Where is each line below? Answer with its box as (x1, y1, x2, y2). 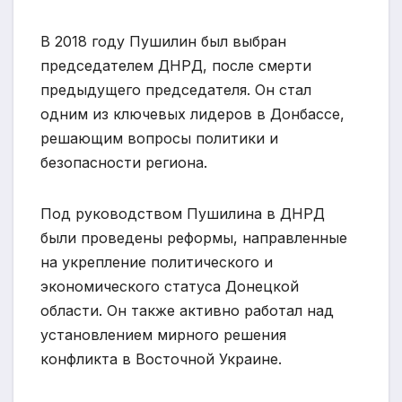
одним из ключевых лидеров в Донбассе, (40, 105, 345, 124)
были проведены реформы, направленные (40, 229, 347, 248)
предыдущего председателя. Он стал (40, 81, 311, 100)
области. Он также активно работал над (40, 301, 334, 320)
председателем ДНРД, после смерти (40, 57, 311, 75)
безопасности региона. (40, 153, 207, 172)
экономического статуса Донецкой (40, 277, 299, 296)
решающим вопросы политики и (40, 129, 278, 148)
